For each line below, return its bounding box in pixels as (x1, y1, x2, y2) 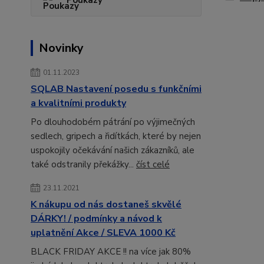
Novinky (39, 40, 84, 57)
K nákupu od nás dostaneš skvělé (31, 198, 181, 212)
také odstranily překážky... (31, 159, 136, 171)
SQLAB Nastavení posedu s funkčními (31, 82, 202, 96)
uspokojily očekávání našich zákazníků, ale (31, 144, 194, 157)
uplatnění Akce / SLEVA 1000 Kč (31, 226, 176, 240)
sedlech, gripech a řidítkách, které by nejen (31, 130, 201, 143)
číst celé (136, 159, 170, 171)
